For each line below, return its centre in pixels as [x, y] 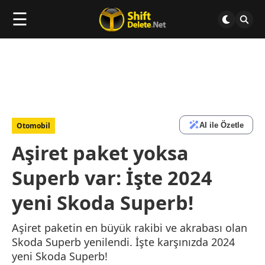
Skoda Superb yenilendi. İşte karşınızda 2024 [123, 242]
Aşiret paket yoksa [100, 153]
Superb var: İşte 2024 [112, 177]
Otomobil [33, 126]
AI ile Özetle [222, 125]
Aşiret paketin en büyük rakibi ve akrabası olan [130, 228]
